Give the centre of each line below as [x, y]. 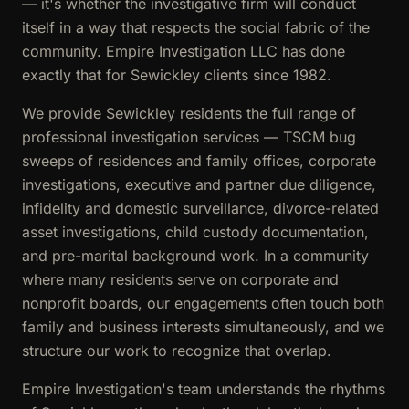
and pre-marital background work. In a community [195, 255]
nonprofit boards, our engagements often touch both [203, 303]
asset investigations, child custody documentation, [195, 231]
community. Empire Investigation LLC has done [184, 51]
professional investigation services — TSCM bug [189, 136]
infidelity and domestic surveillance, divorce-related [200, 208]
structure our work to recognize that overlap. [177, 350]
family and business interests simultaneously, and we [203, 326]
